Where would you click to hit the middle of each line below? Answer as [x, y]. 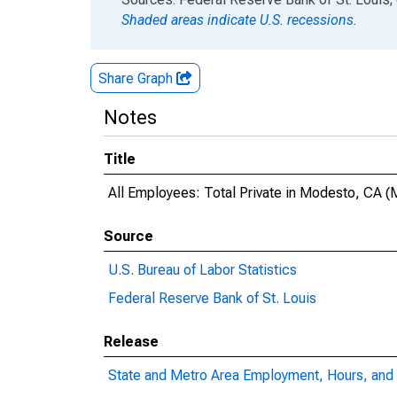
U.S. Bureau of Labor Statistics [202, 270]
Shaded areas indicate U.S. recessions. [239, 20]
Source [128, 236]
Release [131, 342]
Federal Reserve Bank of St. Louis [212, 298]
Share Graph [137, 78]
